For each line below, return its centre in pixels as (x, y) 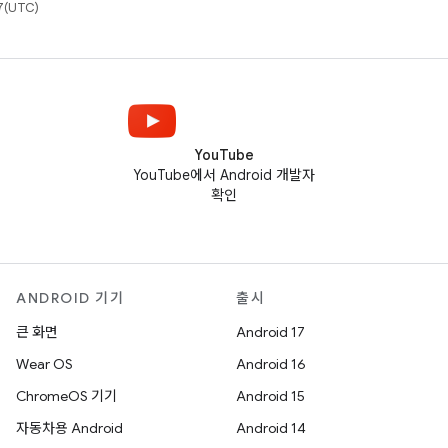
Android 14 (271, 428)
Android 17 (270, 332)
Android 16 (271, 364)
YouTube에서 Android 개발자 (224, 175)
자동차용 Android (69, 428)
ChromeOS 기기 (66, 396)
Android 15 (270, 396)
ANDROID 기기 (70, 298)
